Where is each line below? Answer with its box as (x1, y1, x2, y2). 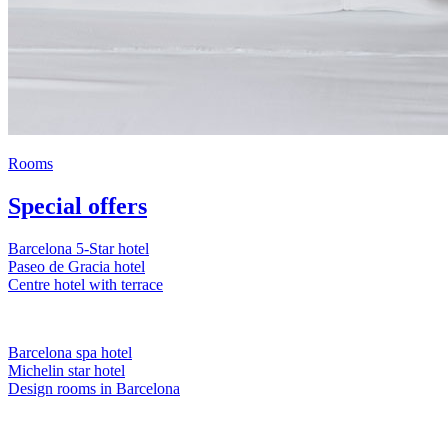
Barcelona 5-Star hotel (8, 240, 149, 258)
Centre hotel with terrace (8, 276, 163, 294)
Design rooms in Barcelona (8, 380, 180, 398)
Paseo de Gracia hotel (8, 258, 145, 276)
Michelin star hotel (8, 362, 125, 380)
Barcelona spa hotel (8, 344, 132, 362)
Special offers (8, 193, 147, 220)
